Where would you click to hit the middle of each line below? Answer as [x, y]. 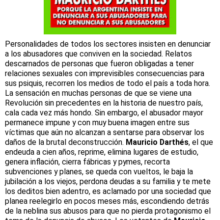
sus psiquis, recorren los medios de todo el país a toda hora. [108, 83]
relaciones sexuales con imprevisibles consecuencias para [105, 73]
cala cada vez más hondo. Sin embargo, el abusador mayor [104, 112]
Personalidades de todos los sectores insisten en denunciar [108, 44]
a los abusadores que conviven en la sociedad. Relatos [98, 54]
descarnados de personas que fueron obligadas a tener [99, 63]
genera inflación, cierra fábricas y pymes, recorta [87, 162]
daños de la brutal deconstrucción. [65, 142]
